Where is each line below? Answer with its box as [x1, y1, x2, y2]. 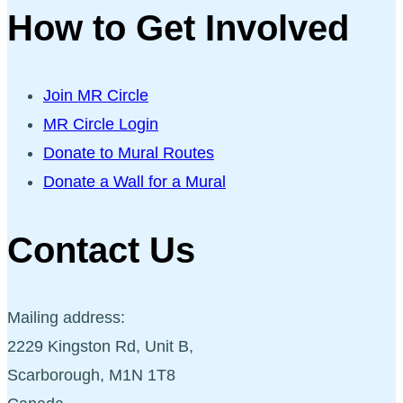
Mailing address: [7, 308, 125, 327]
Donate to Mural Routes [43, 144, 214, 163]
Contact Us [7, 229, 195, 270]
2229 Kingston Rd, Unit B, [7, 336, 193, 355]
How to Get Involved [7, 8, 349, 49]
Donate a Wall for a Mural [43, 173, 226, 192]
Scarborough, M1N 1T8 [7, 365, 175, 384]
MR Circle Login [43, 115, 158, 134]
